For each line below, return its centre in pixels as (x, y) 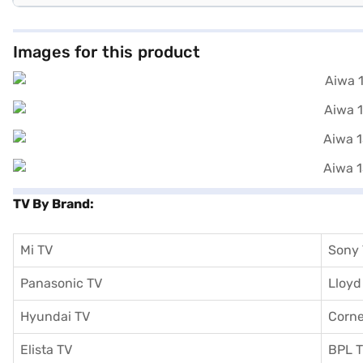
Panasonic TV (61, 283)
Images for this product (107, 52)
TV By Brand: (53, 204)
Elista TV (46, 350)
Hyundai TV (55, 316)
